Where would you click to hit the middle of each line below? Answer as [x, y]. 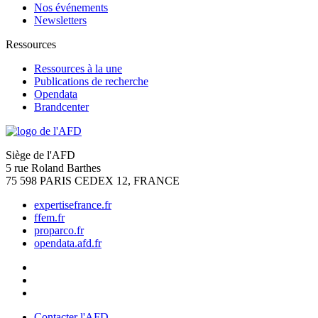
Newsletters [60, 21]
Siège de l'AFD [40, 155]
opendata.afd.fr [68, 243]
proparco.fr [59, 231]
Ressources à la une [78, 69]
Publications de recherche [91, 82]
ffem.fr [49, 218]
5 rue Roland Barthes [53, 168]
